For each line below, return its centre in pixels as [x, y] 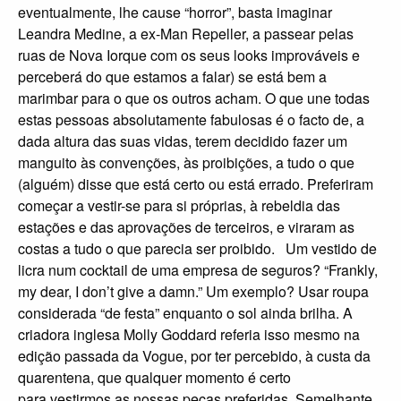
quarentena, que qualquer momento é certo [154, 378]
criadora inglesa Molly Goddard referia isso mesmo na [189, 335]
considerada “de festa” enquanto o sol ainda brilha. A [185, 313]
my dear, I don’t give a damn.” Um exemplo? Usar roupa [193, 292]
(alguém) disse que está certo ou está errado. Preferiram [196, 184]
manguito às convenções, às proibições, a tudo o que [186, 163]
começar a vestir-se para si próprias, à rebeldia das [179, 206]
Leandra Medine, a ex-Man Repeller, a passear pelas [186, 34]
